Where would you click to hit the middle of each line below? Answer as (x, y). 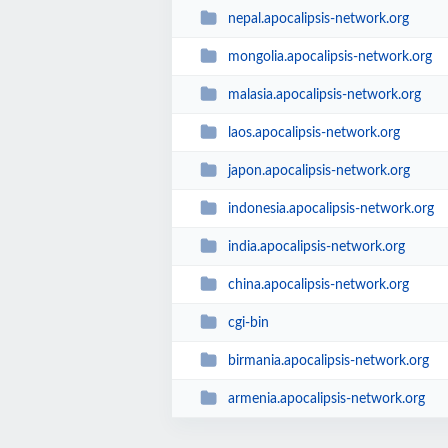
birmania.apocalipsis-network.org (328, 360)
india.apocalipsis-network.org (316, 246)
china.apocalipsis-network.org (318, 284)
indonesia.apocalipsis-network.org (330, 208)
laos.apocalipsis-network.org (313, 132)
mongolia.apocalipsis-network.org (329, 56)
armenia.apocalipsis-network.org (326, 398)
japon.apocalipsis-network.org (318, 170)
